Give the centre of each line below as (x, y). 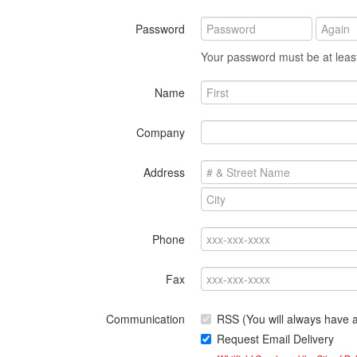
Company (161, 132)
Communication (145, 318)
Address (164, 172)
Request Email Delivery (275, 338)
